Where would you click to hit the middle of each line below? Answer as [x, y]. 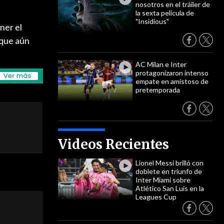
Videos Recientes [113, 144]
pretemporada [158, 90]
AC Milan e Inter [161, 64]
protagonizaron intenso [172, 73]
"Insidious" [152, 21]
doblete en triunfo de [169, 171]
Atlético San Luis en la [170, 188]
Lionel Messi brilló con [169, 163]
